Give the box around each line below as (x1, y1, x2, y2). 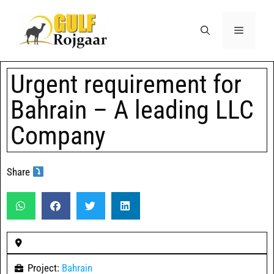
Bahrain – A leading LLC (10, 95, 254, 125)
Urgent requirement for (10, 69, 242, 99)
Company (10, 120, 106, 150)
